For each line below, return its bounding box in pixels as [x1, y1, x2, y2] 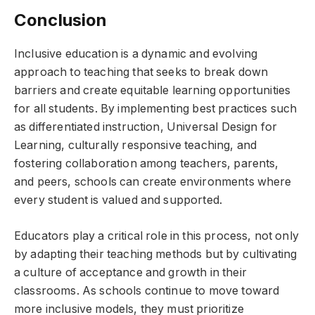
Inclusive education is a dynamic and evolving [14, 47, 258, 61]
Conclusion [14, 10, 108, 31]
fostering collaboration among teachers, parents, [14, 157, 279, 171]
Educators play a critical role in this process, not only [14, 229, 299, 243]
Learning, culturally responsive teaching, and [14, 139, 257, 153]
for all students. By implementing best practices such [14, 102, 297, 116]
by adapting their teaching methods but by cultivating [14, 247, 297, 261]
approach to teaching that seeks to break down [14, 65, 269, 79]
